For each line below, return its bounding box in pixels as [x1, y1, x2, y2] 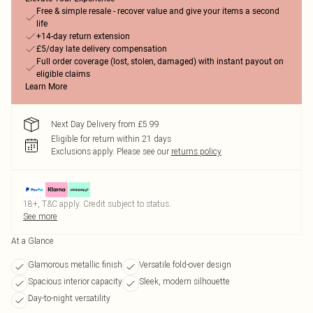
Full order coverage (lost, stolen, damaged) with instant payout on [36, 57, 284, 66]
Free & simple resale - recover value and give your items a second [36, 6, 279, 16]
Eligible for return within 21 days [51, 133, 171, 144]
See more [23, 211, 57, 221]
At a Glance [11, 235, 54, 246]
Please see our [117, 146, 169, 156]
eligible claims [36, 69, 90, 79]
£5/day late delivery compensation [36, 44, 167, 54]
